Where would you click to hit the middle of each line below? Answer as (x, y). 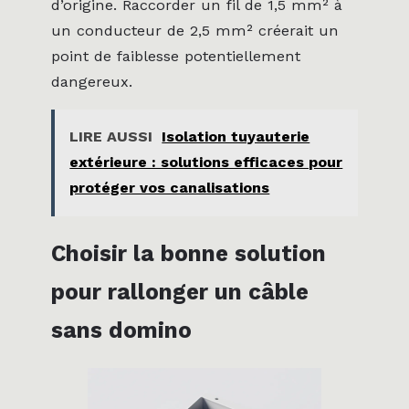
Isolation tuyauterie (236, 137)
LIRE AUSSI (111, 137)
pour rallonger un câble (180, 291)
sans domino (121, 330)
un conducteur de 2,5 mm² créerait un (195, 30)
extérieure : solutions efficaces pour (206, 163)
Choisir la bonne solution (189, 253)
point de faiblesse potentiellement (176, 56)
